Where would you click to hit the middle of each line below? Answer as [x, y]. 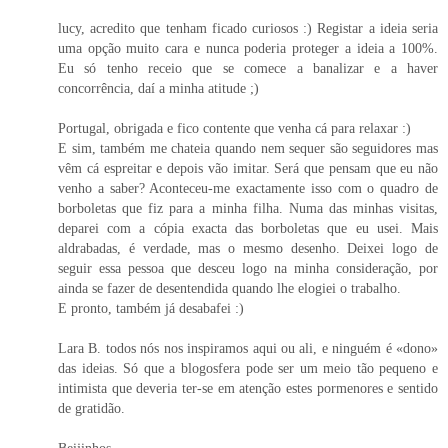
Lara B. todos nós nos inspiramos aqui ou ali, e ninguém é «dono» [248, 348]
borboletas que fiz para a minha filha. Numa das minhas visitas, [248, 208]
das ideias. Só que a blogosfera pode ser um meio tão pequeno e [248, 368]
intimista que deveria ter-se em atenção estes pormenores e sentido [248, 388]
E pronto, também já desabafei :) [151, 308]
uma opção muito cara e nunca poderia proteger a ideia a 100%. [248, 48]
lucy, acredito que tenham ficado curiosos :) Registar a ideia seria [248, 28]
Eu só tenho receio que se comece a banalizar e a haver [248, 68]
